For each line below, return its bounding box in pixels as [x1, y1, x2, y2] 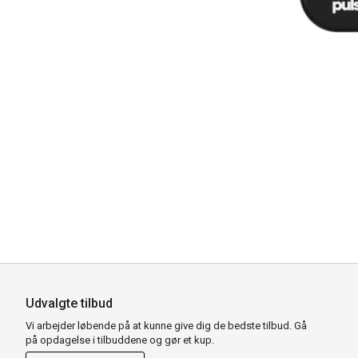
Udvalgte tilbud [26, 296, 113, 312]
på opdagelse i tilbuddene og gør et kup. [26, 334, 214, 347]
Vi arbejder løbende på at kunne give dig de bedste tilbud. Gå [26, 320, 307, 332]
